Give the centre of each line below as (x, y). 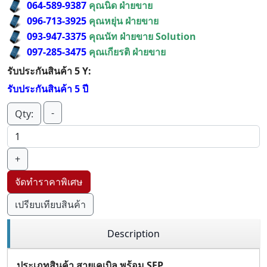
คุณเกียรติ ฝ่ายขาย (127, 52)
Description (133, 234)
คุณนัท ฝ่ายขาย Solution (142, 36)
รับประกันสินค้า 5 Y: (49, 71)
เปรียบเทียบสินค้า (50, 205)
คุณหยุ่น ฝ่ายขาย (124, 21)
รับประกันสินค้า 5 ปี (48, 89)
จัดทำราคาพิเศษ (49, 182)
